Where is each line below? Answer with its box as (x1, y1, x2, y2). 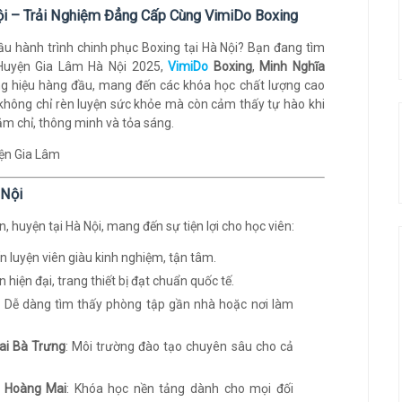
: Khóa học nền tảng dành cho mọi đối (66, 381, 293, 396)
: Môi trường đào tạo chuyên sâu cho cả (65, 339, 293, 354)
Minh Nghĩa (259, 59, 325, 74)
